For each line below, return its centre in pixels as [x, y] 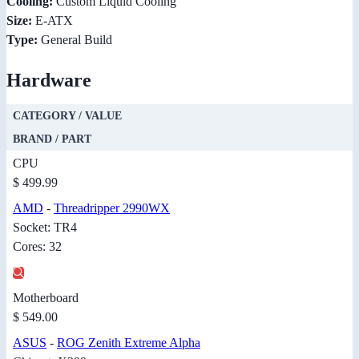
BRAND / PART [52, 139]
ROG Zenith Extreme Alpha [129, 343]
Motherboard [46, 298]
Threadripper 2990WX [112, 208]
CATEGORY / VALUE [67, 116]
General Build [75, 40]
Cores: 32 [37, 247]
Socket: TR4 [45, 228]
